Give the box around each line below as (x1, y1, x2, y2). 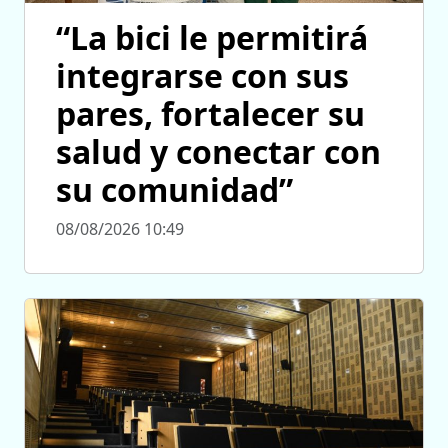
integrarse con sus (56, 54, 349, 98)
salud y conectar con (56, 130, 381, 174)
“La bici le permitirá (56, 16, 368, 60)
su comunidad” (56, 168, 293, 212)
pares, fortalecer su (56, 92, 365, 136)
